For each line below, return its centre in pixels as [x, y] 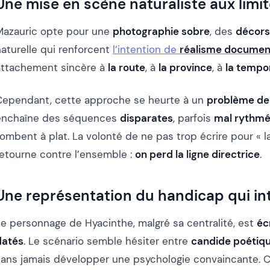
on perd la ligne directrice [197, 154]
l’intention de [146, 49]
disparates [146, 118]
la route [127, 67]
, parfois [193, 118]
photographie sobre [161, 31]
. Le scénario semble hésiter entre [107, 241]
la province [185, 67]
